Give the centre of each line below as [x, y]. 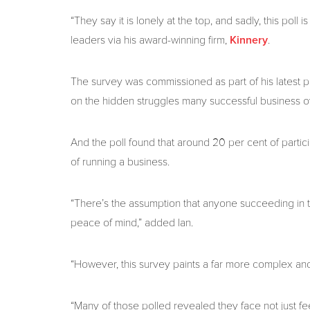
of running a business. [120, 162]
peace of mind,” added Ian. [132, 223]
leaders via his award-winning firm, [150, 40]
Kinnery [249, 40]
